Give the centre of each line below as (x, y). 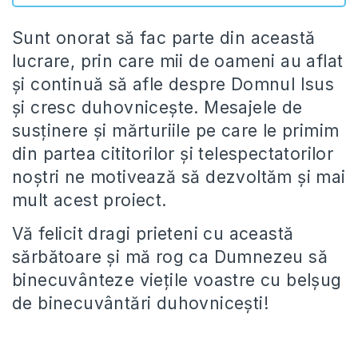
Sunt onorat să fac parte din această (164, 38)
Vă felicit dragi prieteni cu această (153, 234)
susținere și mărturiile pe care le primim (176, 131)
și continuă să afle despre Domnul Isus (173, 84)
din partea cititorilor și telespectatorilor (173, 154)
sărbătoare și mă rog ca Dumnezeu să (170, 257)
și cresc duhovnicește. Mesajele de (157, 107)
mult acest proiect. (89, 200)
